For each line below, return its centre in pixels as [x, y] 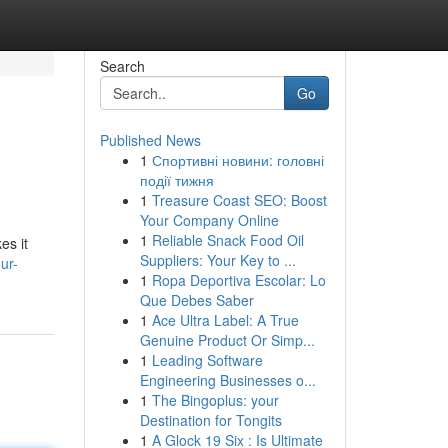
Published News [150, 140]
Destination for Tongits [210, 420]
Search [122, 66]
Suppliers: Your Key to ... [217, 260]
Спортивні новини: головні [237, 160]
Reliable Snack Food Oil [227, 240]
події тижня [176, 180]
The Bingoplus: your [215, 400]
